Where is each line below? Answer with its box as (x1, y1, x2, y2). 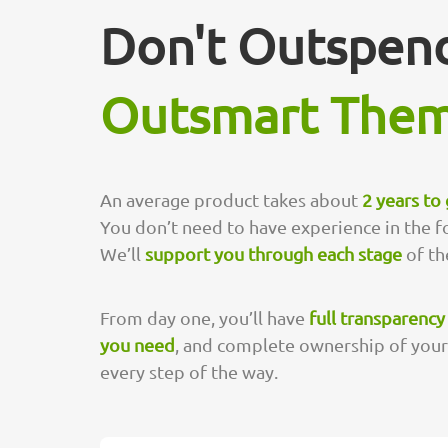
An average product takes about (100, 189, 362, 210)
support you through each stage (145, 243, 402, 264)
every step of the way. (100, 360, 278, 382)
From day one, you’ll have (100, 306, 309, 328)
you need (100, 333, 175, 355)
